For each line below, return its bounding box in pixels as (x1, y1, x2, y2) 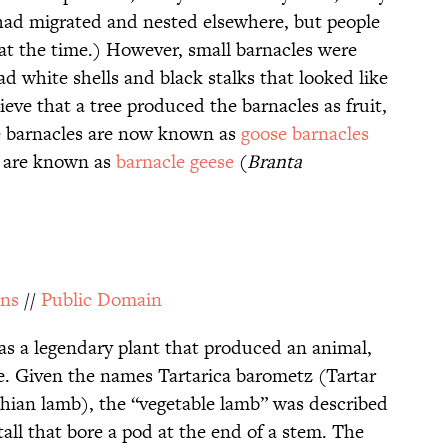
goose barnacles (241, 120, 369, 148)
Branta (247, 148, 302, 176)
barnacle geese (116, 148, 234, 176)
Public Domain (41, 286, 162, 314)
